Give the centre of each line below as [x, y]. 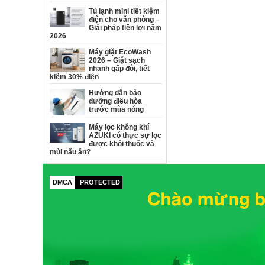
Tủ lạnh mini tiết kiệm [124, 11]
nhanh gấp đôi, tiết [119, 69]
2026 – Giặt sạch [117, 60]
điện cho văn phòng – [124, 20]
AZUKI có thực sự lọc [125, 136]
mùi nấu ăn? [70, 152]
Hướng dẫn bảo [115, 93]
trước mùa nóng [116, 109]
